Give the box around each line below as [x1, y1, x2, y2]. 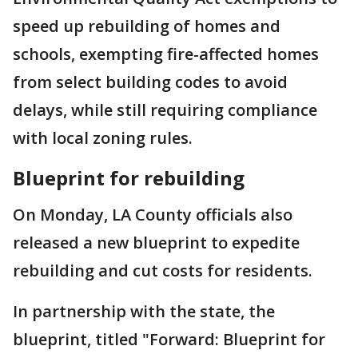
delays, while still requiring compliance [13, 98, 317, 121]
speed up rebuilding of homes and [13, 14, 280, 37]
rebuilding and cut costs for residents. [13, 259, 316, 281]
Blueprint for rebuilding [13, 164, 249, 191]
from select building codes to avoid [13, 70, 288, 93]
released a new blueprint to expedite [13, 231, 300, 253]
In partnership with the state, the [13, 300, 275, 322]
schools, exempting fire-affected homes [13, 42, 319, 65]
